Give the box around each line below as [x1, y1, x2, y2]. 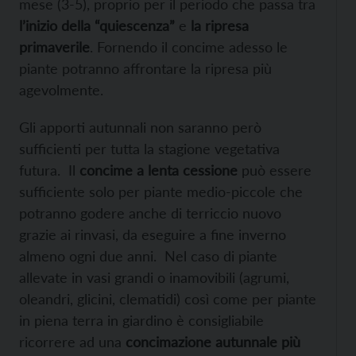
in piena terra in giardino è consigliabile [19, 311, 264, 330]
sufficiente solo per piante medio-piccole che [19, 183, 303, 201]
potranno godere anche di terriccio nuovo [19, 204, 281, 222]
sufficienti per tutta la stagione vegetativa [19, 140, 280, 158]
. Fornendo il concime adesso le [90, 38, 288, 56]
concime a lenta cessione [79, 161, 238, 180]
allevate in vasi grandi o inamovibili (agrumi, [19, 269, 289, 287]
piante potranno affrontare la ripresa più [19, 60, 272, 78]
